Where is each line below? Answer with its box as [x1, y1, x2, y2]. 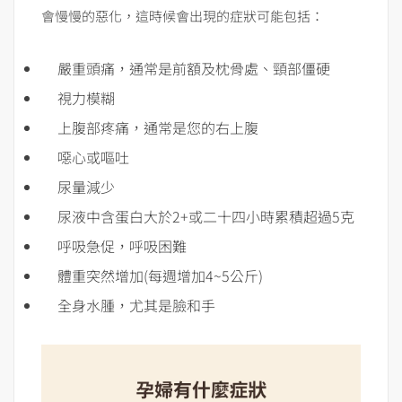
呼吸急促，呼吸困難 [57, 235, 187, 258]
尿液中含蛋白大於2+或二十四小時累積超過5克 [57, 205, 354, 228]
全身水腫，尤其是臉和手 [57, 294, 215, 317]
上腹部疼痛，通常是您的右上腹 [57, 117, 258, 139]
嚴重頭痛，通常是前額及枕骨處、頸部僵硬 [57, 57, 330, 80]
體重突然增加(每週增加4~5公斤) [57, 265, 263, 287]
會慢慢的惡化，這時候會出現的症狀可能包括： [41, 6, 324, 26]
